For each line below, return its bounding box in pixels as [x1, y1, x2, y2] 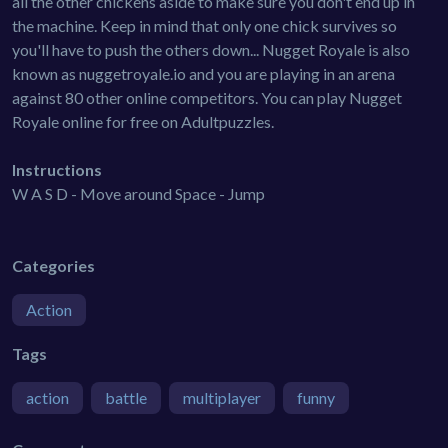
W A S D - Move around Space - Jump [12, 183, 265, 203]
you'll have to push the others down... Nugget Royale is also [12, 39, 410, 59]
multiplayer [183, 387, 261, 407]
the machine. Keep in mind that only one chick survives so [12, 15, 397, 35]
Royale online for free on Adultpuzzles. [12, 111, 274, 131]
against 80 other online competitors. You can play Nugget [12, 87, 402, 107]
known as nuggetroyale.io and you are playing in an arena [12, 63, 395, 83]
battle [105, 387, 147, 407]
